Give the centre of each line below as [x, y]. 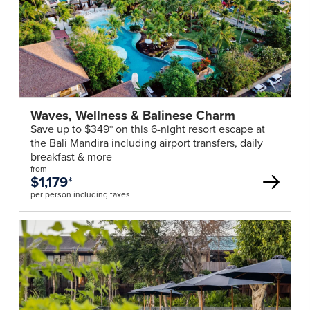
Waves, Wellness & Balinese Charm [133, 116]
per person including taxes [80, 195]
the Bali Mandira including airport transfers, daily [146, 143]
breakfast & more [71, 157]
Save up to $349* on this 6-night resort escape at [147, 129]
